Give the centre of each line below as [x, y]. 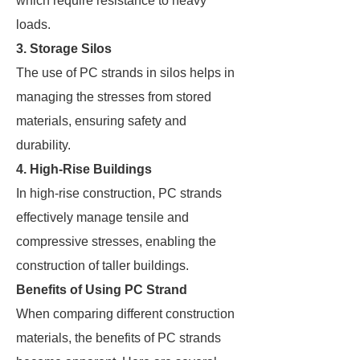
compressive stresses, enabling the [116, 241]
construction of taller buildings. [102, 266]
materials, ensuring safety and [101, 121]
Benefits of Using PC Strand [102, 290]
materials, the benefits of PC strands [119, 338]
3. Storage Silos [64, 49]
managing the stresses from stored [114, 97]
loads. [33, 25]
